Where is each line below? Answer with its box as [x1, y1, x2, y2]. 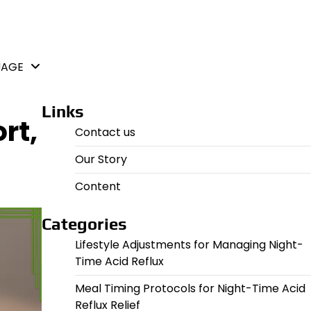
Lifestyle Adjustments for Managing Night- [74, 237, 303, 253]
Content [74, 178, 121, 194]
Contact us [74, 124, 135, 140]
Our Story [74, 151, 127, 167]
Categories [41, 215, 127, 233]
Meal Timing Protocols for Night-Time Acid [74, 280, 305, 296]
